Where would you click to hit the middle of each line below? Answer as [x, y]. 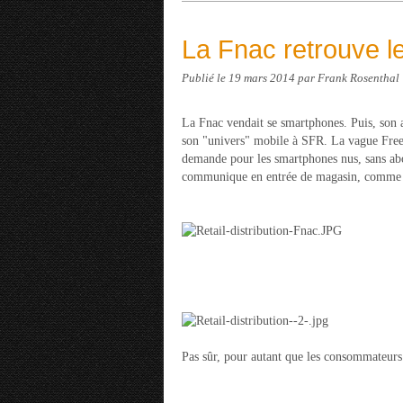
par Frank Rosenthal [349, 78]
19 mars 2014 [263, 78]
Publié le [205, 78]
